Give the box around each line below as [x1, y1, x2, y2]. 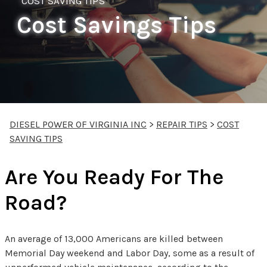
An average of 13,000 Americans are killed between [5, 232, 223, 244]
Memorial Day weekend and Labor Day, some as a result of [5, 247, 254, 259]
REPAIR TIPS [156, 118, 207, 130]
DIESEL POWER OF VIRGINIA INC [10, 118, 147, 130]
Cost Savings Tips [17, 11, 216, 39]
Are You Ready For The [5, 164, 223, 190]
